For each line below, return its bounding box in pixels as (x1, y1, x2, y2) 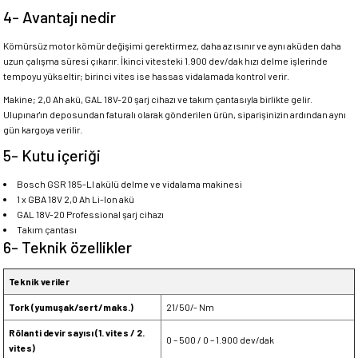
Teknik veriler (9, 276, 70, 287)
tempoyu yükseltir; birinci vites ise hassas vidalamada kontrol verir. (3, 70, 289, 82)
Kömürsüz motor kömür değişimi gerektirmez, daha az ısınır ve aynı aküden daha (3, 40, 341, 51)
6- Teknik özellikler (3, 237, 132, 257)
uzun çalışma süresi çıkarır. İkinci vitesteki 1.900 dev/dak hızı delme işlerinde (3, 55, 328, 66)
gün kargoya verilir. (3, 124, 82, 135)
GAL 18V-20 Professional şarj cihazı (16, 209, 164, 220)
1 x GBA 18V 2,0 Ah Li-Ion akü (16, 193, 134, 205)
